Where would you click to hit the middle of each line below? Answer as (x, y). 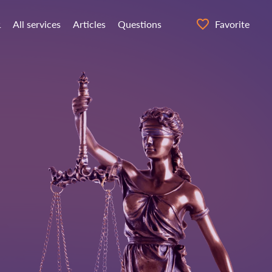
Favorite (232, 24)
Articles (89, 24)
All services (36, 24)
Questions (139, 24)
